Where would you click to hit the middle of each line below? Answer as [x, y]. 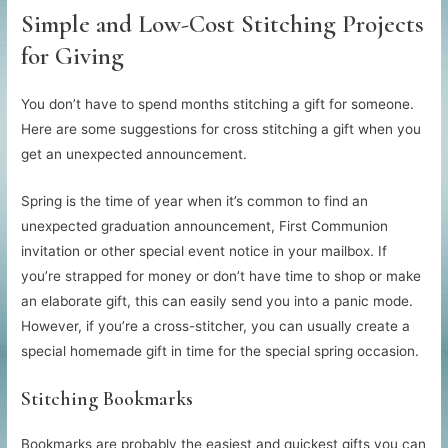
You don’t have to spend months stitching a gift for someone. [218, 104]
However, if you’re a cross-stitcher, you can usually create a [216, 326]
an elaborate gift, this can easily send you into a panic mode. [217, 301]
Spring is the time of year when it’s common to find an [195, 201]
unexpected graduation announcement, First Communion [205, 226]
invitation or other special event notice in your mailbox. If [204, 251]
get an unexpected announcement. [134, 154]
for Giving [73, 56]
